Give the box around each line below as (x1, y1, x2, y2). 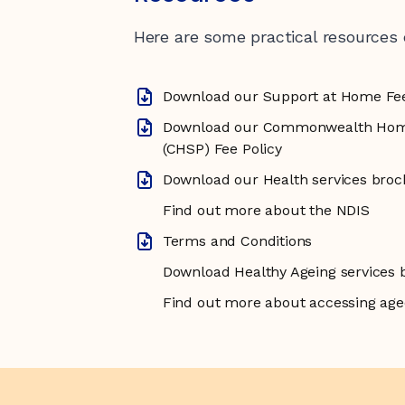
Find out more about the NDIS (162, 202, 370, 219)
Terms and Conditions (162, 232, 313, 250)
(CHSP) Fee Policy (162, 140, 282, 157)
